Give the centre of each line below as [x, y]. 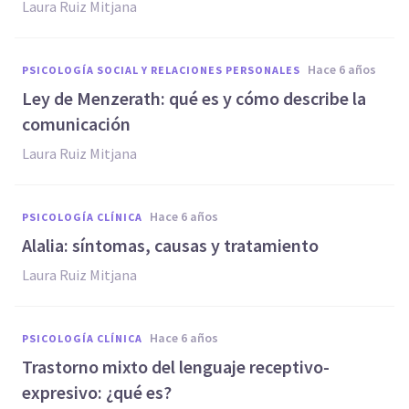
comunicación [76, 124]
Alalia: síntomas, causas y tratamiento [170, 245]
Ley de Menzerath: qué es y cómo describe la [194, 98]
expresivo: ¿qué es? [97, 392]
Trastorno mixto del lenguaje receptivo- [176, 367]
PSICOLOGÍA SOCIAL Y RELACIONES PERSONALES [161, 70]
